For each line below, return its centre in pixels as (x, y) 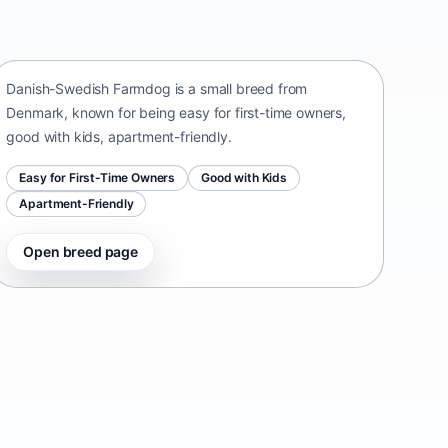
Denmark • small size (74, 34)
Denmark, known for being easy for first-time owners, (176, 112)
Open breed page (80, 251)
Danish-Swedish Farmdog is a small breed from (157, 88)
